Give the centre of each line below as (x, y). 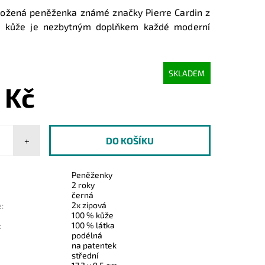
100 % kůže (93, 215)
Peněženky (92, 174)
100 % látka (93, 225)
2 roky (83, 185)
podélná (87, 235)
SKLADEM (187, 73)
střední (85, 255)
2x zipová (89, 205)
